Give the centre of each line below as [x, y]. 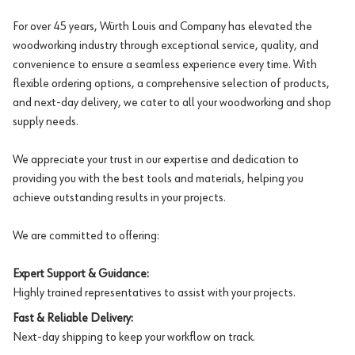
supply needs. [46, 122]
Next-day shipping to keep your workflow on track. [134, 337]
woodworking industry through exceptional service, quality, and [166, 46]
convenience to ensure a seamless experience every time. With [165, 65]
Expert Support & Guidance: [81, 274]
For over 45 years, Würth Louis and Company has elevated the [162, 27]
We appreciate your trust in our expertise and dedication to [156, 160]
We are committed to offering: [86, 236]
